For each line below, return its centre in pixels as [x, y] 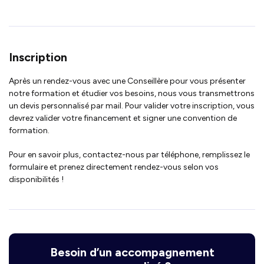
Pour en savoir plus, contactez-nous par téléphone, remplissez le [129, 154]
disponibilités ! [36, 179]
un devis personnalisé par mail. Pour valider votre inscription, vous [132, 105]
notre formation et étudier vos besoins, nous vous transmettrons [132, 93]
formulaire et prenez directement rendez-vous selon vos [114, 167]
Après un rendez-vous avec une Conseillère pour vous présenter [127, 81]
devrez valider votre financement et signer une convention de [123, 118]
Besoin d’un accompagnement [132, 252]
